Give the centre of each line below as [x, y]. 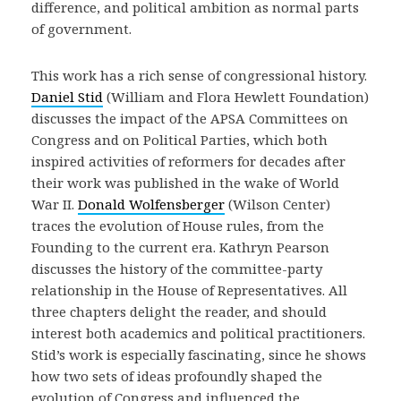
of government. [85, 29]
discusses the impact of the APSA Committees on [190, 118]
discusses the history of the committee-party [177, 269]
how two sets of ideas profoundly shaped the [177, 376]
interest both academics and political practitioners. [198, 333]
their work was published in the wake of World [185, 183]
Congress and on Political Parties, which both [179, 140]
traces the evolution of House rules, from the [178, 226]
